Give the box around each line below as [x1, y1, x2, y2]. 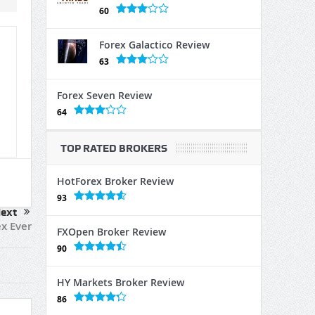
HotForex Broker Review [56, 174, 174, 188]
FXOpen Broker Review [56, 225, 166, 238]
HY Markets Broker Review [56, 276, 184, 289]
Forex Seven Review [56, 89, 152, 102]
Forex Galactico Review [98, 38, 210, 51]
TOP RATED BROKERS [60, 142, 167, 155]
